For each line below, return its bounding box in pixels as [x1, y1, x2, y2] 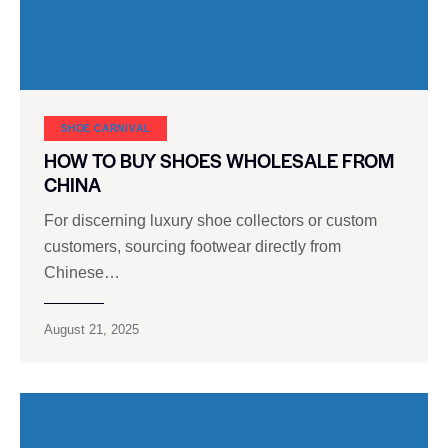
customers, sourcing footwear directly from [44, 238, 341, 256]
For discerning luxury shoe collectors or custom [44, 212, 377, 230]
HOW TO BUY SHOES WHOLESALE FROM [44, 146, 394, 174]
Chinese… [44, 264, 120, 282]
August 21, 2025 [44, 322, 139, 338]
